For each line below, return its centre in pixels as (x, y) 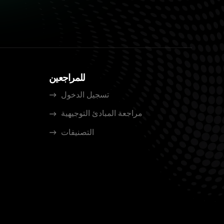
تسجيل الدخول (85, 94)
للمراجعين (67, 77)
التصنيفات (77, 132)
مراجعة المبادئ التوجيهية (102, 113)
